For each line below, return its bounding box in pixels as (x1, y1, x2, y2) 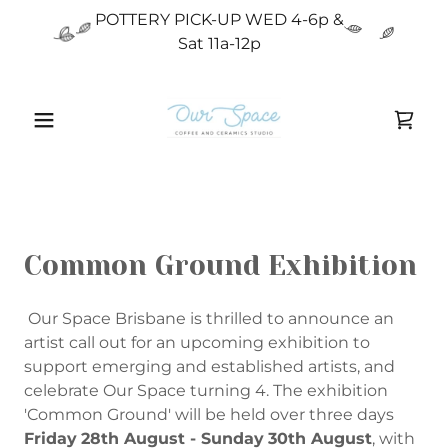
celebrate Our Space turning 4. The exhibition (24, 381, 388, 400)
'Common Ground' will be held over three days (24, 405, 394, 424)
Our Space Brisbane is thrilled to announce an (24, 309, 394, 328)
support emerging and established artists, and (24, 357, 395, 376)
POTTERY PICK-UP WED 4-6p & (94, 10, 344, 29)
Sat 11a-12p (177, 34, 261, 53)
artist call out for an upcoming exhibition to (24, 333, 370, 352)
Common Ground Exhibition (24, 249, 417, 282)
